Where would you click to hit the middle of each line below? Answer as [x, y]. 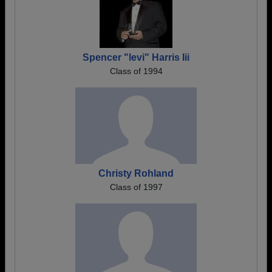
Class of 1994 [136, 71]
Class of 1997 [136, 187]
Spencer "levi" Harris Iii [136, 57]
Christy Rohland [136, 173]
